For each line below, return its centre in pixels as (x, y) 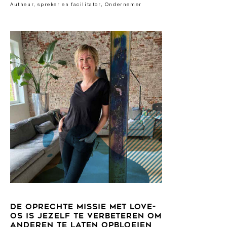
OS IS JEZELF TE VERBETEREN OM (86, 217)
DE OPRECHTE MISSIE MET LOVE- (83, 207)
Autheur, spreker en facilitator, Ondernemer (76, 5)
